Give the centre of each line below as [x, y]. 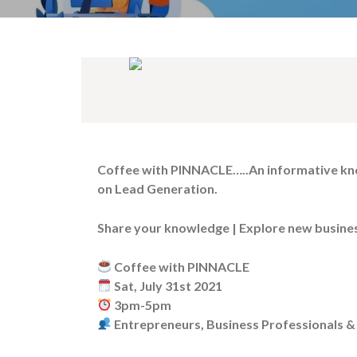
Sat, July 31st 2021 [167, 285]
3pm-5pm [142, 304]
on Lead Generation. [157, 188]
